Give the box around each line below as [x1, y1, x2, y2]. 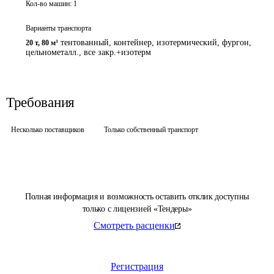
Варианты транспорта [26, 24, 91, 32]
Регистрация [111, 261, 163, 272]
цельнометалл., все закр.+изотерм [26, 48, 151, 57]
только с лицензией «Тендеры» [82, 204, 192, 213]
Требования [6, 95, 75, 110]
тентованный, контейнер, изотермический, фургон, [61, 38, 251, 47]
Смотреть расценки [94, 220, 175, 231]
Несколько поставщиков [11, 125, 84, 134]
